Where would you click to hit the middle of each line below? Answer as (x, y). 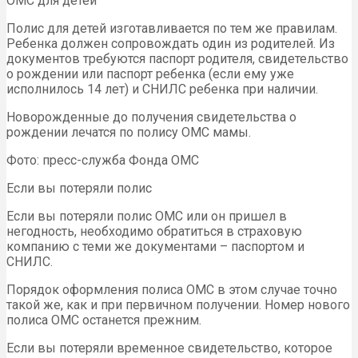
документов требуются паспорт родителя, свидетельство (177, 59)
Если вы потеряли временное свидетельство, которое (169, 348)
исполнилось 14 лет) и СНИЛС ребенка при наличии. (162, 89)
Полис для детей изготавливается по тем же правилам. (172, 29)
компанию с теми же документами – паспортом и (155, 247)
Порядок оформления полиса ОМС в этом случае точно (172, 290)
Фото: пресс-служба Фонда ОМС (103, 161)
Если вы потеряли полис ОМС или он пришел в (147, 217)
